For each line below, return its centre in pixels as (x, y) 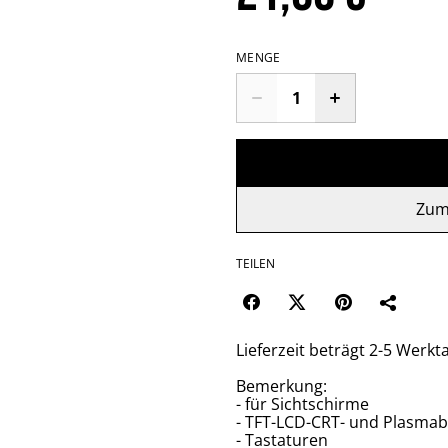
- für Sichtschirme (302, 404)
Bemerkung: (281, 386)
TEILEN (255, 263)
